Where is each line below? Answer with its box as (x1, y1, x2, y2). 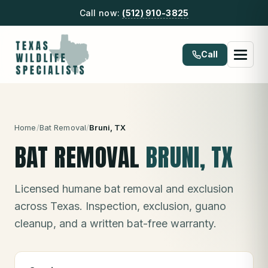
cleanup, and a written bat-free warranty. (14, 217, 217, 230)
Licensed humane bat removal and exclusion (14, 182, 233, 195)
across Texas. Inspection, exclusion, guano (14, 200, 226, 212)
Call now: (79, 8, 123, 18)
